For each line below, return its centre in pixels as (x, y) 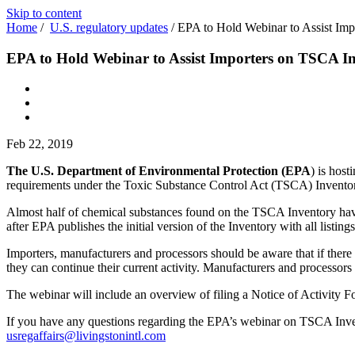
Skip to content (44, 13)
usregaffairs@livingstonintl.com (86, 336)
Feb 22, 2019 (40, 144)
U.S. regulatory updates (109, 27)
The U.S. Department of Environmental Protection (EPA (158, 171)
